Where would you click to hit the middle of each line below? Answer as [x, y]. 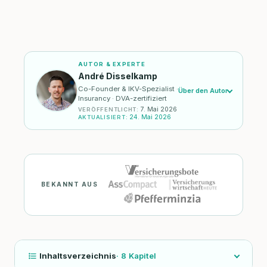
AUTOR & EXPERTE [112, 64]
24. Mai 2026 [150, 117]
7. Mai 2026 [159, 110]
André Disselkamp [117, 76]
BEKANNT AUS [70, 185]
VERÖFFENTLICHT [107, 110]
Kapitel [141, 255]
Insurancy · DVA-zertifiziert [122, 99]
